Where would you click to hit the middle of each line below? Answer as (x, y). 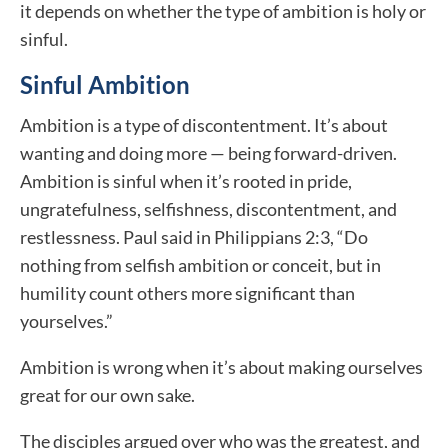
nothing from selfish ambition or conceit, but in (200, 265)
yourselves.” (66, 321)
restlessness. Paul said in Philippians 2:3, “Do (194, 237)
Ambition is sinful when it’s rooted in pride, (186, 181)
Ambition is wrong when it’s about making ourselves (221, 367)
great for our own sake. (107, 395)
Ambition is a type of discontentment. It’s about (204, 125)
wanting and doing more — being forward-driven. (208, 153)
